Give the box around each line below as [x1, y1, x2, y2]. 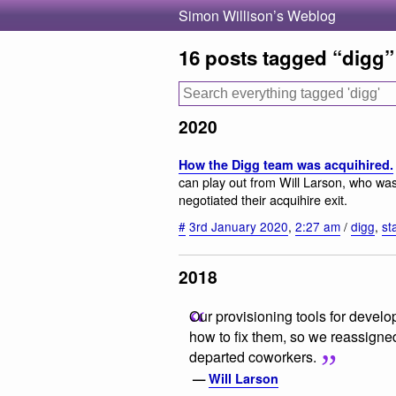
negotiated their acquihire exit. [179, 189, 347, 209]
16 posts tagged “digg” [179, 43, 394, 72]
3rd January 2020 [189, 217, 288, 236]
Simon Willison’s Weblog [179, 5, 336, 26]
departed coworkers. [189, 346, 316, 368]
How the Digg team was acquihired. [179, 155, 393, 173]
